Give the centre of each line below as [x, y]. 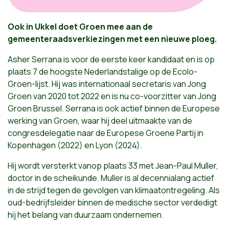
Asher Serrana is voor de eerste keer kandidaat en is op [111, 60]
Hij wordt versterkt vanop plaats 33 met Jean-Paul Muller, [113, 166]
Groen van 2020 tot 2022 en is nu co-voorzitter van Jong [112, 96]
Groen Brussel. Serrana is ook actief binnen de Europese [114, 109]
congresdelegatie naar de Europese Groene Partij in [106, 133]
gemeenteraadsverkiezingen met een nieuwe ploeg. [112, 39]
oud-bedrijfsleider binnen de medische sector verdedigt [112, 203]
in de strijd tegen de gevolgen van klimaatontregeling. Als [114, 190]
